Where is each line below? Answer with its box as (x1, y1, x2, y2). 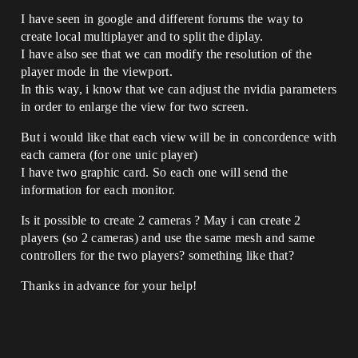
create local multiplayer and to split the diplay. (21, 30, 264, 43)
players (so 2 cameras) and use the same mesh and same (21, 231, 315, 245)
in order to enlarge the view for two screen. (21, 100, 249, 113)
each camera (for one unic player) (21, 148, 198, 161)
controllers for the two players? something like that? (21, 249, 294, 262)
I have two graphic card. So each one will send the (21, 165, 288, 179)
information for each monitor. (21, 183, 176, 197)
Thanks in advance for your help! (21, 279, 197, 292)
